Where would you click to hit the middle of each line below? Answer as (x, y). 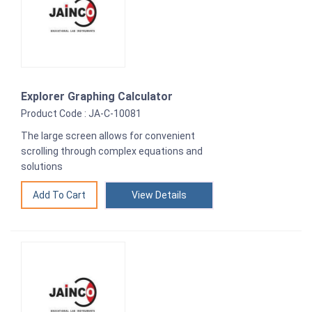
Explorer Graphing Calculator (97, 97)
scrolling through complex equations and (112, 151)
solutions (42, 167)
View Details (159, 195)
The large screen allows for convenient (108, 136)
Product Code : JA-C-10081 (81, 114)
